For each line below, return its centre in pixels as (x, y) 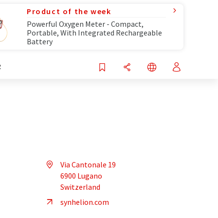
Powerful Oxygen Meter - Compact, (85, 24)
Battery (40, 41)
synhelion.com (85, 202)
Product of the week (69, 11)
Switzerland (80, 187)
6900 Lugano (81, 175)
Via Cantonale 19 (88, 164)
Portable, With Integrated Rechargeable (94, 33)
